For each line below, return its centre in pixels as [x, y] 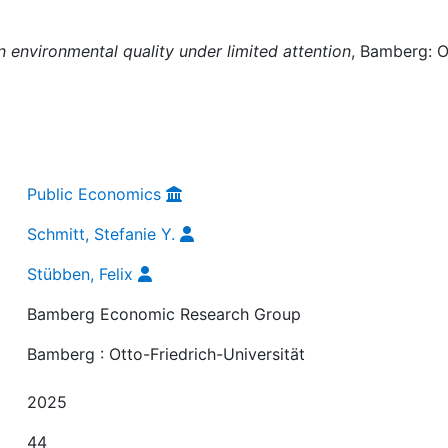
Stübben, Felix [80, 273]
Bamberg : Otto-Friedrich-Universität [166, 353]
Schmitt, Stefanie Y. [101, 233]
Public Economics [94, 193]
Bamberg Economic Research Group [164, 313]
